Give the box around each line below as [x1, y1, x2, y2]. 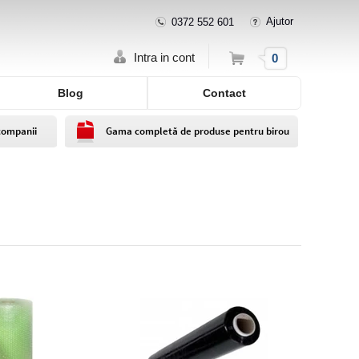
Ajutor [266, 15, 293, 27]
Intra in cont [134, 50, 195, 64]
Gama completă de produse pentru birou [106, 124, 290, 138]
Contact [203, 87, 246, 99]
